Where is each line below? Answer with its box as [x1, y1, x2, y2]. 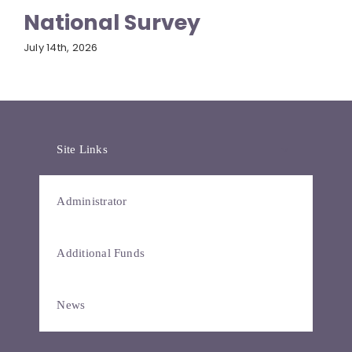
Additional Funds [57, 247, 145, 260]
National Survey [24, 8, 200, 38]
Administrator [57, 195, 127, 208]
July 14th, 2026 [24, 39, 98, 55]
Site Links [57, 143, 108, 156]
